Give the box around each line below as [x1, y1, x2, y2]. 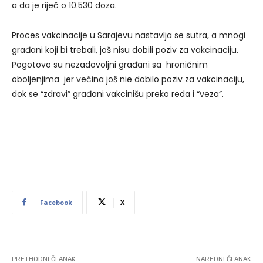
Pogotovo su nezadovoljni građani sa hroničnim [12, 58, 208, 70]
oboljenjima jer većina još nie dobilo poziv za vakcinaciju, [12, 73, 244, 85]
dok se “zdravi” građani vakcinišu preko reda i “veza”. [12, 87, 224, 100]
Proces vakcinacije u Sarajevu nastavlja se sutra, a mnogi [12, 29, 245, 41]
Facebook [40, 197, 72, 207]
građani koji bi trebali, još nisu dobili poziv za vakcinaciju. [12, 43, 238, 56]
